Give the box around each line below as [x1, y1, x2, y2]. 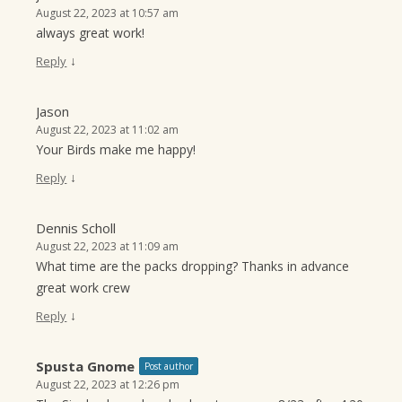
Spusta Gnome [36, 357, 135, 376]
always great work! [36, 24, 145, 42]
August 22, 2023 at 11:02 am [36, 122, 179, 138]
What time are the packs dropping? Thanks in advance [36, 258, 350, 275]
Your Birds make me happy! [36, 141, 197, 159]
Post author [144, 360, 194, 373]
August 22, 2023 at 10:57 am [36, 5, 179, 22]
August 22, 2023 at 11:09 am [36, 239, 179, 255]
